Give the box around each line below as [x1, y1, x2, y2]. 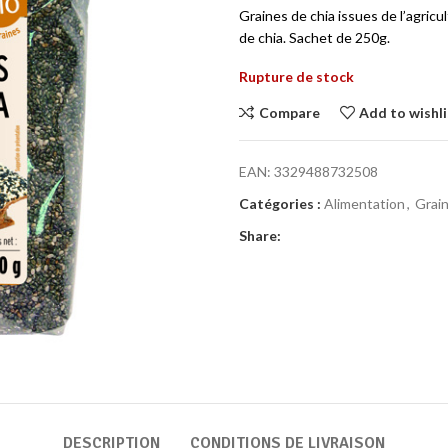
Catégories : [239, 195, 321, 212]
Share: [239, 227, 281, 244]
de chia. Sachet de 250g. [239, 29, 390, 46]
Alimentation [324, 195, 405, 212]
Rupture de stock [239, 68, 354, 85]
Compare [258, 103, 320, 121]
